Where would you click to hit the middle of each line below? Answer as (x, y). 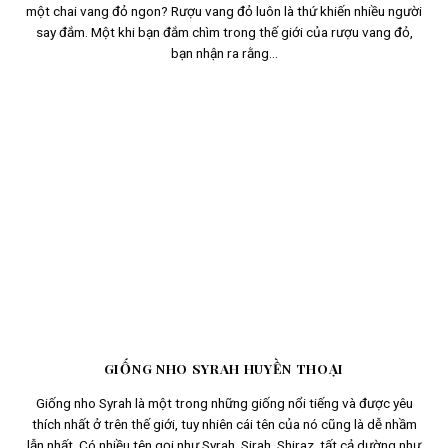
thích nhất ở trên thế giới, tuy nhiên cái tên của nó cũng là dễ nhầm (224, 423)
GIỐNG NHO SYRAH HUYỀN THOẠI (224, 368)
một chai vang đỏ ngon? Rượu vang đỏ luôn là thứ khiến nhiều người (224, 10)
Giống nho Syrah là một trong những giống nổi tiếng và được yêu (224, 402)
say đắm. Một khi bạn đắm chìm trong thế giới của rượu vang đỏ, (224, 31)
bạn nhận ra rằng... (224, 52)
